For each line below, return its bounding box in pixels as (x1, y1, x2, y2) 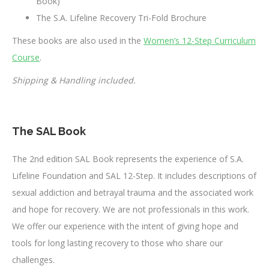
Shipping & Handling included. (12, 74, 136, 86)
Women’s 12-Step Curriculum (144, 34, 256, 46)
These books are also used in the (12, 34, 144, 46)
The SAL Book (12, 124, 86, 138)
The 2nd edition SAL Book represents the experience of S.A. (12, 153, 244, 165)
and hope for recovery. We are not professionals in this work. (12, 203, 249, 215)
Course (12, 51, 40, 63)
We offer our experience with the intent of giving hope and (12, 220, 238, 232)
